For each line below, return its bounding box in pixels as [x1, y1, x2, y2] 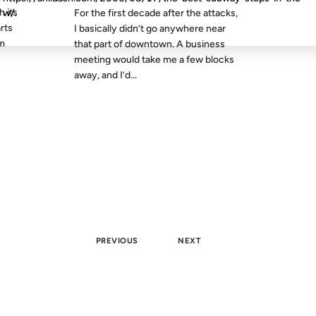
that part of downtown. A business [74, 38, 226, 50]
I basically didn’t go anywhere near [74, 23, 226, 35]
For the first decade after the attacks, [74, 7, 238, 19]
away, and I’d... [74, 69, 138, 81]
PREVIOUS [95, 235, 138, 245]
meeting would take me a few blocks [74, 54, 235, 66]
